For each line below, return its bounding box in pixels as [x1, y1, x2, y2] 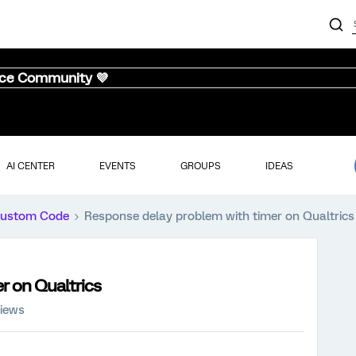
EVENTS [99, 160, 136, 172]
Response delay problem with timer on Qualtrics [84, 209, 354, 223]
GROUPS [180, 160, 221, 172]
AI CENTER [6, 160, 55, 172]
